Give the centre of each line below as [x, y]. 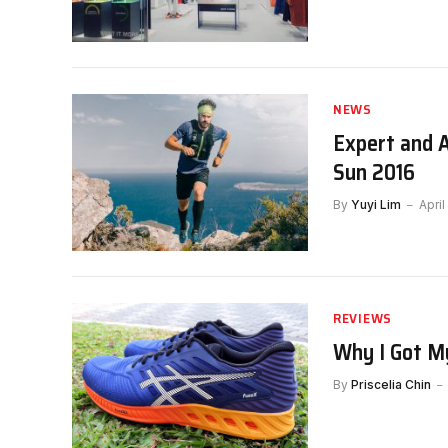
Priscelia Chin [391, 384]
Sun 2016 [374, 172]
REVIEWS [362, 317]
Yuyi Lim [376, 204]
